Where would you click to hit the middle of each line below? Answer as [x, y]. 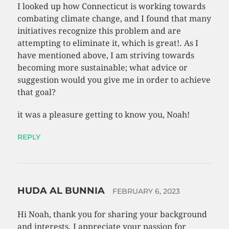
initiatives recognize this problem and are [99, 31]
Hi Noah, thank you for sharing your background [112, 215]
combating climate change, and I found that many [114, 19]
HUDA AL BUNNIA [62, 191]
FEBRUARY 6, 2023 [146, 191]
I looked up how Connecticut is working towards [111, 7]
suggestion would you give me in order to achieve [114, 80]
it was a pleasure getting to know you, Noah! [103, 115]
